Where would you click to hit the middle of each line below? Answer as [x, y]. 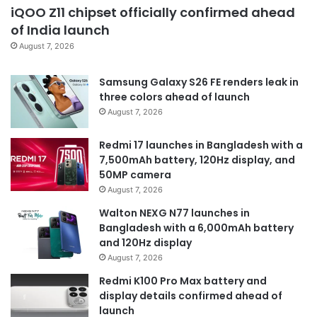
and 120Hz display [145, 242]
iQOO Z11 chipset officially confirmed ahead [153, 12]
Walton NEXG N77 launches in [174, 213]
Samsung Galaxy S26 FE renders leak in [199, 82]
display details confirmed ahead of [191, 295]
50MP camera [135, 174]
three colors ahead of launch [174, 97]
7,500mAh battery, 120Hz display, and [197, 160]
